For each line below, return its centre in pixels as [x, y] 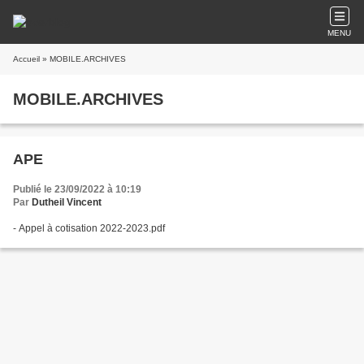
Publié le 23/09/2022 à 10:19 [77, 189]
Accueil [26, 59]
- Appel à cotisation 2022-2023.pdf [89, 228]
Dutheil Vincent [67, 202]
